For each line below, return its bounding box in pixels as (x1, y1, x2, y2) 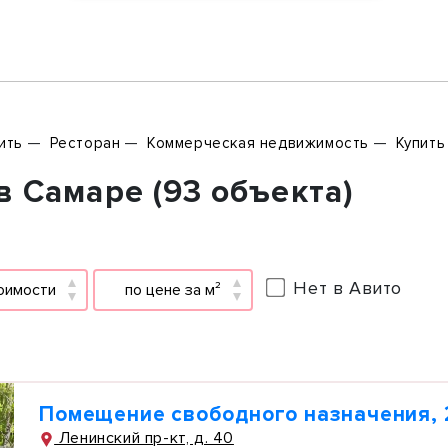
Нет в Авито (293, 276, 403, 299)
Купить (395, 134, 446, 152)
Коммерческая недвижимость (147, 134, 370, 152)
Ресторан (49, 134, 121, 152)
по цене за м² (124, 280, 221, 300)
